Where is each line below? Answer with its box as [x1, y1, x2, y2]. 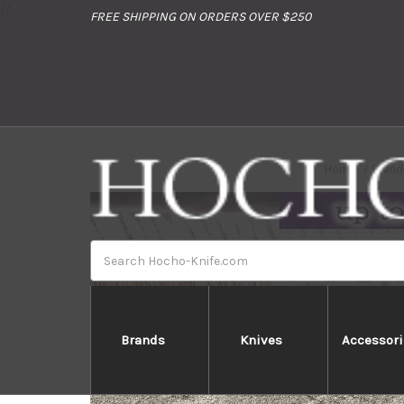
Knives [239, 332, 282, 348]
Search [90, 242, 132, 257]
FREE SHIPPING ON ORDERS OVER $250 [90, 9, 311, 24]
